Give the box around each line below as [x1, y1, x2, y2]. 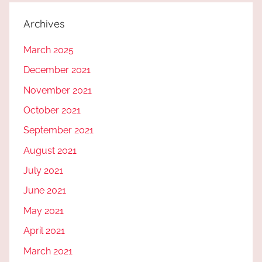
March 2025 [23, 44, 74, 56]
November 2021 [23, 84, 92, 96]
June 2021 [23, 185, 66, 196]
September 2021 [23, 125, 94, 136]
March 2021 [23, 245, 73, 257]
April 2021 [23, 225, 65, 237]
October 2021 [23, 104, 81, 116]
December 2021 [23, 64, 91, 76]
